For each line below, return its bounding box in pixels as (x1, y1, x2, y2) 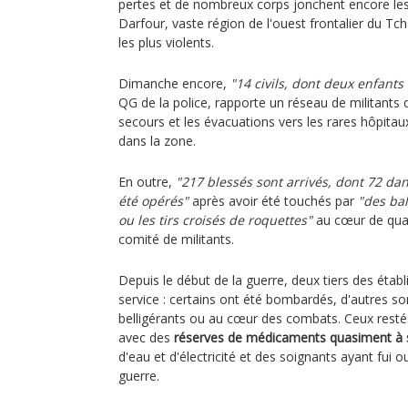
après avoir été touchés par (189, 192, 358, 209)
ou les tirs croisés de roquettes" (118, 211, 312, 229)
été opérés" (118, 192, 189, 209)
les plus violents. (118, 34, 214, 51)
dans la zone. (118, 132, 196, 149)
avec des (118, 329, 174, 346)
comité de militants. (118, 230, 234, 248)
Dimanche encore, (118, 75, 230, 92)
